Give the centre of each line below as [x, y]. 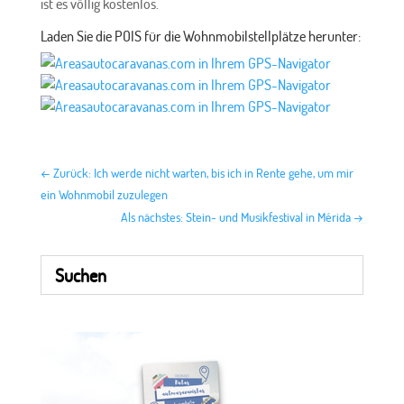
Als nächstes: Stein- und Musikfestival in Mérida [236, 216]
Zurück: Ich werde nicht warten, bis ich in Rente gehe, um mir [203, 172]
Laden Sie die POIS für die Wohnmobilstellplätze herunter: [200, 36]
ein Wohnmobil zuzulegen [104, 194]
